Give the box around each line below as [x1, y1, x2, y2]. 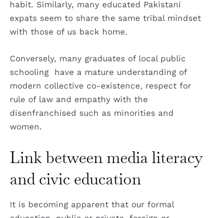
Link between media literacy [10, 147, 202, 167]
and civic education [10, 168, 141, 189]
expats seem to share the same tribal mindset [10, 13, 201, 23]
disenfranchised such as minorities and [10, 108, 174, 118]
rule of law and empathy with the [10, 94, 148, 105]
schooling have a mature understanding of [10, 67, 187, 77]
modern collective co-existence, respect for [10, 81, 191, 91]
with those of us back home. [10, 27, 127, 37]
